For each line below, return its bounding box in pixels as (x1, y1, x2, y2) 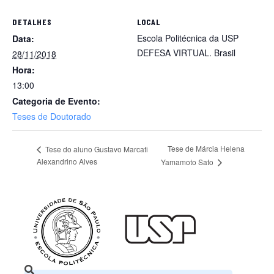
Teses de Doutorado (12, 110, 91, 122)
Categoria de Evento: (12, 95, 100, 107)
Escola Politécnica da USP (137, 32, 239, 44)
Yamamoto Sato (160, 157, 215, 168)
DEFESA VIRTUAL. (137, 46, 212, 59)
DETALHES (12, 17, 52, 27)
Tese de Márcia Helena (167, 143, 245, 154)
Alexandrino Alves (37, 156, 97, 167)
